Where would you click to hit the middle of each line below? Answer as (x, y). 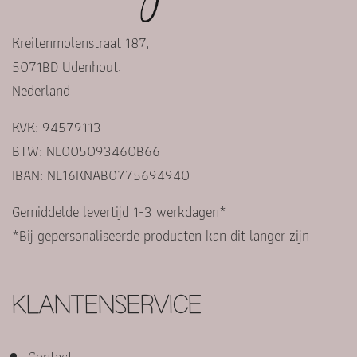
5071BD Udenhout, (67, 66)
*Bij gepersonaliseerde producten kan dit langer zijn (161, 235)
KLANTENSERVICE (107, 305)
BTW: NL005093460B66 (86, 151)
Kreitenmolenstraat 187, (80, 42)
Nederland (41, 90)
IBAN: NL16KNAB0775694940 (101, 175)
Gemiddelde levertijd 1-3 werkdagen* (119, 211)
